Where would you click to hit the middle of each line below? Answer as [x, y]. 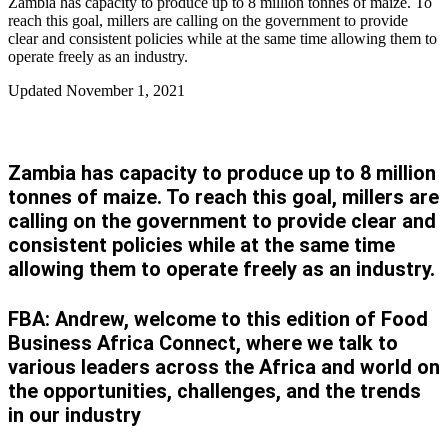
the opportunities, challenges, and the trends [214, 391]
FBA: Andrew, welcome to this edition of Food [218, 319]
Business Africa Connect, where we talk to [203, 343]
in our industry [74, 415]
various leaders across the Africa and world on [224, 367]
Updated [37, 91]
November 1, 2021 [125, 91]
